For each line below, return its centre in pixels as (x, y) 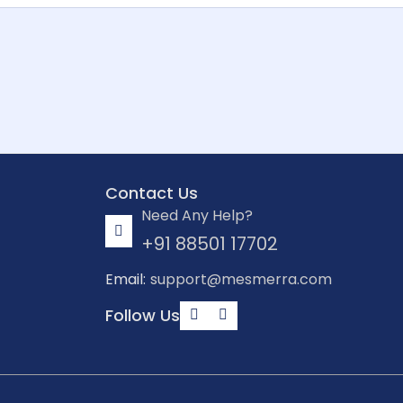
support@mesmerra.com (241, 279)
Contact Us (151, 193)
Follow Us (142, 316)
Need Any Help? (197, 215)
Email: (125, 279)
